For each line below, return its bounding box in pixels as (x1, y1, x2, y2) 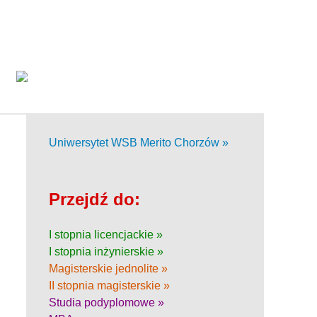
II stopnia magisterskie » (49, 279, 170, 292)
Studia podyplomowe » (49, 296, 164, 309)
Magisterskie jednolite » (49, 262, 168, 275)
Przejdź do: (49, 189, 140, 209)
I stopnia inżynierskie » (49, 245, 163, 258)
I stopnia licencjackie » (49, 228, 163, 241)
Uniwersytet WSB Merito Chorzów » (49, 136, 229, 149)
